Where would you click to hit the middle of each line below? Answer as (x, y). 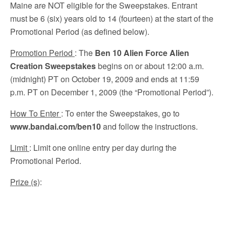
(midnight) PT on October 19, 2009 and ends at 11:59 (105, 79)
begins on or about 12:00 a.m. (150, 66)
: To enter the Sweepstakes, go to (120, 113)
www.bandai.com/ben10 (55, 126)
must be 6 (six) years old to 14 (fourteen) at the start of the (112, 18)
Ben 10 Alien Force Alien (142, 53)
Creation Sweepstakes (53, 66)
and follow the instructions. (149, 126)
